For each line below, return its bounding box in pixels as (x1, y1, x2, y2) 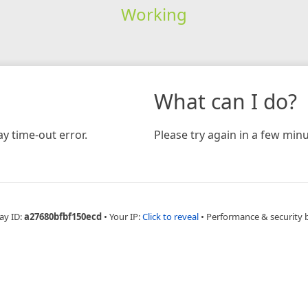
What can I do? (154, 87, 297, 115)
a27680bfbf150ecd (23, 210, 102, 223)
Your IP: (109, 210, 142, 223)
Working (120, 2, 187, 25)
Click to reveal (142, 210, 199, 223)
